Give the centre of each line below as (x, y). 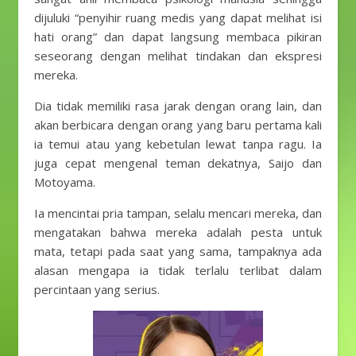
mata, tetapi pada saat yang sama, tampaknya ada (178, 251)
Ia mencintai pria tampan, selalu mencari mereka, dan (178, 213)
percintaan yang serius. (97, 289)
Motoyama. (65, 182)
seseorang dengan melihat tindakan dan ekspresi (178, 56)
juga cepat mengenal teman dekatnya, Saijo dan (178, 163)
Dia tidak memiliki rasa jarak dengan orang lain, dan (178, 106)
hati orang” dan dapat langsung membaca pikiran (178, 37)
